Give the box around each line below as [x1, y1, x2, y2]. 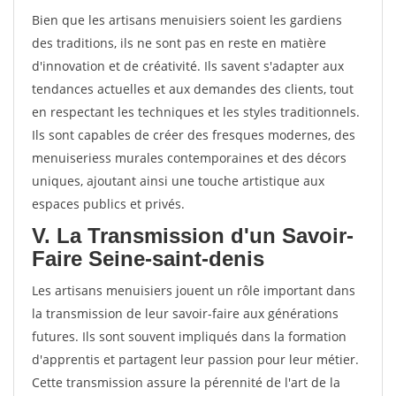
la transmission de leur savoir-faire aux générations [32, 305, 339, 322]
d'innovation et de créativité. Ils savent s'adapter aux [32, 57, 344, 74]
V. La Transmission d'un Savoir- [32, 224, 354, 247]
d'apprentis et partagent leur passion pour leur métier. [32, 351, 359, 368]
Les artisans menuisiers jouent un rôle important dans [32, 282, 355, 299]
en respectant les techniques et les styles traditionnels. [32, 103, 360, 120]
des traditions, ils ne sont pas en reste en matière [32, 34, 326, 51]
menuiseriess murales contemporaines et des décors [32, 149, 346, 166]
